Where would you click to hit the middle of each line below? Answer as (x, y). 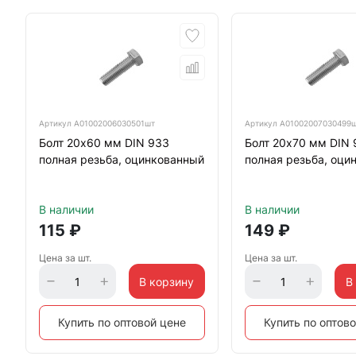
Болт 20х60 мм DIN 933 (104, 143)
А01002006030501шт (114, 123)
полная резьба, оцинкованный (122, 159)
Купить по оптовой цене (122, 322)
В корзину (167, 281)
